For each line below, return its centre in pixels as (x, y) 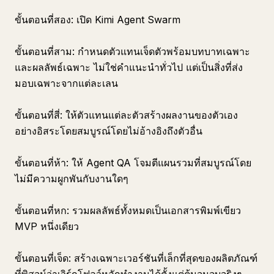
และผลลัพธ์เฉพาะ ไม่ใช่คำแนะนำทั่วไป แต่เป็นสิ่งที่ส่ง (129, 67)
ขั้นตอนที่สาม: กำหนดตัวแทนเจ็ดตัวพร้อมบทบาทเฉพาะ (132, 51)
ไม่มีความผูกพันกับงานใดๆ (72, 179)
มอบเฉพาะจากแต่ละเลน (66, 83)
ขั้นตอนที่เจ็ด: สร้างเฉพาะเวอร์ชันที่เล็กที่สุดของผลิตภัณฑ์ (136, 258)
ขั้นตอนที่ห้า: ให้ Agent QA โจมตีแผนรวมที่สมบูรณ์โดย (133, 163)
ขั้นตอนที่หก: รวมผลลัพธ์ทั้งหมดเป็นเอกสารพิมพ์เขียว (128, 210)
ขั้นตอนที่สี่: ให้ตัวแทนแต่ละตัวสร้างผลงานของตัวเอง (126, 115)
